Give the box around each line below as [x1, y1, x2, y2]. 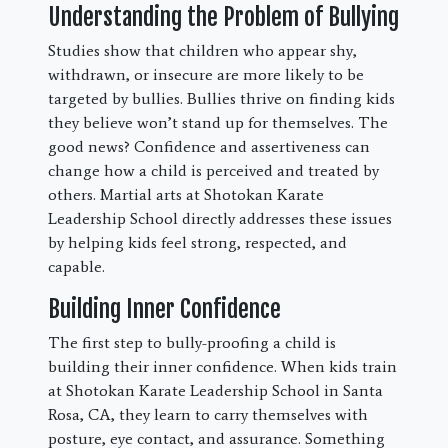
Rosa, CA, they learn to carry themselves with [48, 405, 368, 425]
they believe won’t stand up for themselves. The [48, 113, 388, 133]
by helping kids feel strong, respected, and [48, 233, 347, 253]
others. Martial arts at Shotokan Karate [48, 185, 324, 205]
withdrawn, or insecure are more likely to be [48, 65, 364, 85]
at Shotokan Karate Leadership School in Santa [48, 381, 383, 401]
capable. [48, 257, 105, 277]
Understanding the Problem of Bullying [48, 2, 399, 33]
